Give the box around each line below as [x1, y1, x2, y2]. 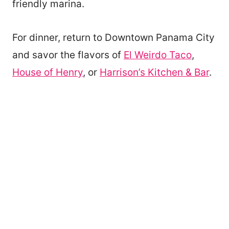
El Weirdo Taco [124, 49, 192, 61]
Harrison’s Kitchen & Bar [100, 66, 209, 78]
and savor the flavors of [12, 49, 124, 61]
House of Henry [12, 66, 83, 78]
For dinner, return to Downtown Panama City [12, 31, 215, 43]
